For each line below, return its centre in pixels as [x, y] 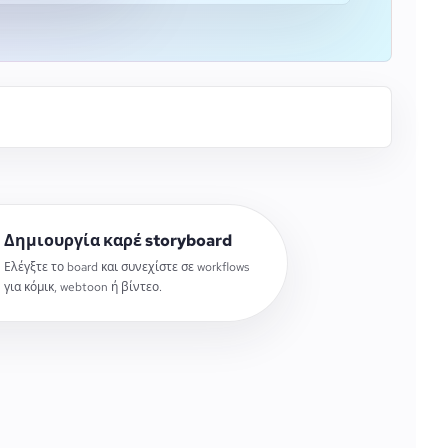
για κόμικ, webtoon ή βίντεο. [82, 287]
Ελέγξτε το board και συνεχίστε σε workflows [126, 267]
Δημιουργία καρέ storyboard [117, 240]
